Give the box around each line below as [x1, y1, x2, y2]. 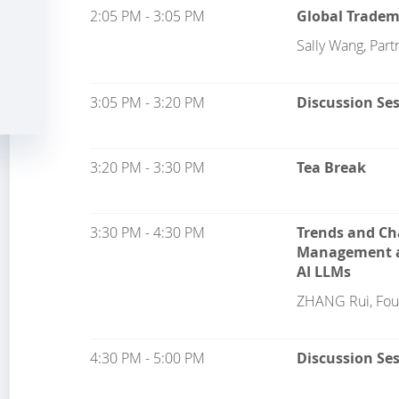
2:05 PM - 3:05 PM [90, 6, 206, 26]
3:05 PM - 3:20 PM [90, 93, 206, 112]
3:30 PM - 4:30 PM [90, 223, 206, 242]
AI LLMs [296, 262, 351, 281]
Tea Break [296, 158, 366, 177]
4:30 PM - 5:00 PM [90, 348, 206, 368]
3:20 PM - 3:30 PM [90, 158, 206, 177]
